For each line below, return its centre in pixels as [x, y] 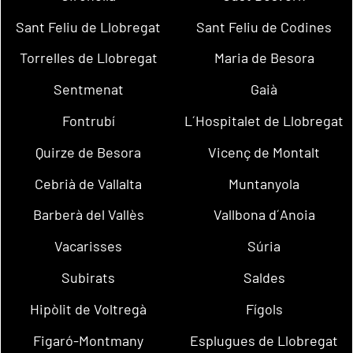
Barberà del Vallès [88, 215]
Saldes [264, 278]
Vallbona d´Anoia [264, 215]
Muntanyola [264, 183]
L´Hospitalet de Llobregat [264, 120]
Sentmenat [88, 89]
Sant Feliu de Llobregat [89, 26]
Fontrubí [88, 120]
